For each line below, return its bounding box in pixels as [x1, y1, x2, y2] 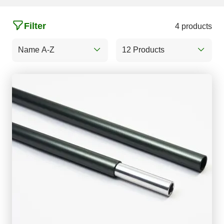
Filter [24, 21, 46, 31]
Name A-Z [18, 45, 54, 54]
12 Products [121, 45, 164, 54]
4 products [174, 22, 212, 31]
